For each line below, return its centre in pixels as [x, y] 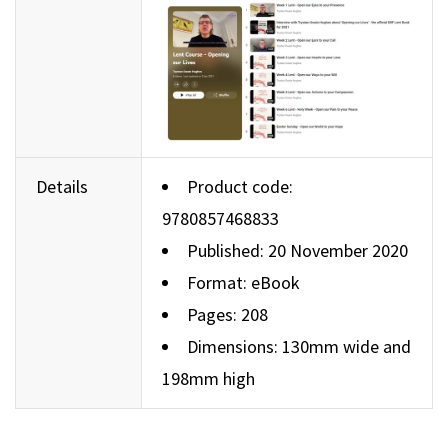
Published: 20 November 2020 [297, 251]
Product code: [240, 187]
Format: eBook [243, 283]
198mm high [208, 379]
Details [62, 187]
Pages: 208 [227, 315]
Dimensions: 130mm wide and [299, 347]
